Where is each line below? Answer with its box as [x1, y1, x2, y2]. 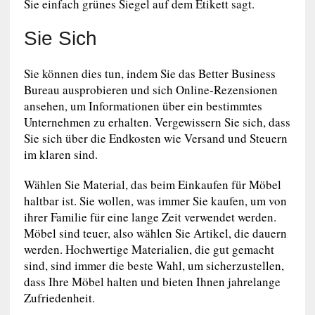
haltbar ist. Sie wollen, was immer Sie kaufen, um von [23, 192, 287, 209]
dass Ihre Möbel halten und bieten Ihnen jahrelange [23, 273, 281, 290]
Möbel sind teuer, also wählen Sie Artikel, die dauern [23, 224, 287, 241]
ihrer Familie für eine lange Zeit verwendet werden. [23, 208, 276, 225]
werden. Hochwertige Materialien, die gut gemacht [23, 240, 274, 257]
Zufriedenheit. [23, 289, 95, 306]
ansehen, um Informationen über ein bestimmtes [23, 97, 262, 114]
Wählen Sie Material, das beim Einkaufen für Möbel [23, 176, 281, 193]
